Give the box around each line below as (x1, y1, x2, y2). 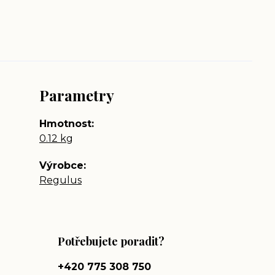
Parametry (39, 85, 114, 105)
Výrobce (39, 160, 83, 171)
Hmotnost (39, 118, 91, 130)
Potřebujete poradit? (58, 234, 165, 249)
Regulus (39, 174, 82, 186)
